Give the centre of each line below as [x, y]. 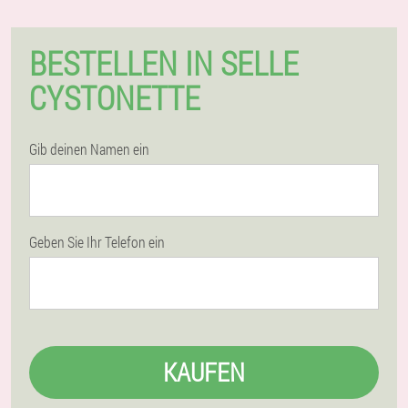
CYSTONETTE [115, 97]
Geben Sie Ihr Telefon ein [97, 242]
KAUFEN [204, 372]
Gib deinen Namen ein [89, 149]
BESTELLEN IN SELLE [164, 63]
